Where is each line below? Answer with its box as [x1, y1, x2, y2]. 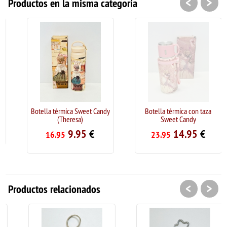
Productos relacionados [8, 182, 101, 197]
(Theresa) [47, 114, 73, 125]
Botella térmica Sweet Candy [20, 106, 99, 117]
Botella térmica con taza [134, 106, 201, 117]
